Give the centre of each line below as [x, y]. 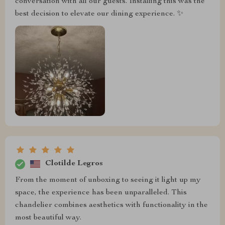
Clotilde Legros [74, 164]
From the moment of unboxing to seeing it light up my [108, 180]
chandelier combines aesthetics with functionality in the [111, 205]
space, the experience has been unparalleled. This [101, 193]
